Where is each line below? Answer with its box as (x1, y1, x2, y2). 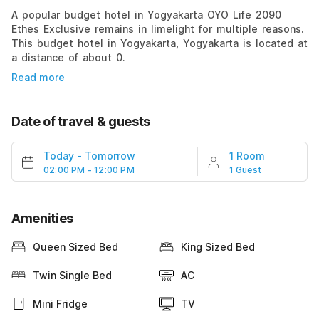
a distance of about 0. (11, 51, 125, 63)
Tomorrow (85, 149, 135, 162)
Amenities (11, 210, 73, 226)
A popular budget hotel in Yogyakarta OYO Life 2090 (11, 8, 281, 21)
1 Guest (229, 164, 262, 175)
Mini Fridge (33, 297, 88, 310)
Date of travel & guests (11, 113, 150, 129)
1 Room (229, 149, 265, 162)
